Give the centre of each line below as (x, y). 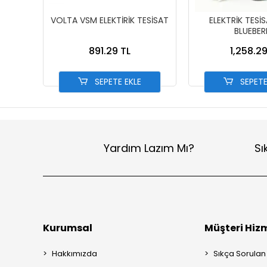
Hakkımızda (74, 254)
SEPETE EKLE (117, 82)
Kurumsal (68, 228)
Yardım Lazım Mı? (149, 148)
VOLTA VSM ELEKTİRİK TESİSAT (110, 20)
